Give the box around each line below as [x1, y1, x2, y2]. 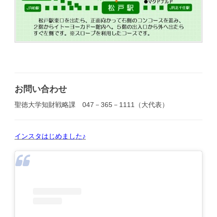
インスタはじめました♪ [15, 132, 86, 140]
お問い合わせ [15, 84, 67, 94]
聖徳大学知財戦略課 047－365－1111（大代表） [15, 101, 169, 109]
